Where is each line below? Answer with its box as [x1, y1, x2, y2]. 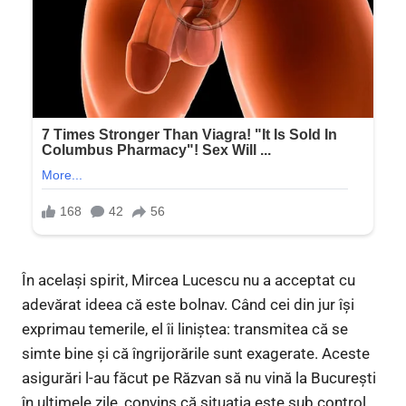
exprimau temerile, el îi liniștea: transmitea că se [22, 320, 348, 339]
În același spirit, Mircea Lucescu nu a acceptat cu [22, 271, 355, 290]
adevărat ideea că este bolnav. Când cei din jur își [22, 295, 354, 314]
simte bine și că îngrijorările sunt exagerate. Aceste [22, 344, 370, 363]
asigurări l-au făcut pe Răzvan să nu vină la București [22, 369, 376, 388]
